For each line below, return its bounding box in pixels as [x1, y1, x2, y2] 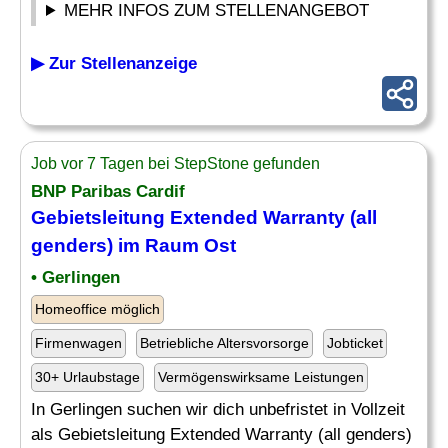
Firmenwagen [35, 335, 122, 351]
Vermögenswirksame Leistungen [158, 369, 364, 385]
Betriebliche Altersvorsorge [140, 335, 309, 351]
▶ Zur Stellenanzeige [31, 54, 197, 73]
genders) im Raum [31, 235, 204, 256]
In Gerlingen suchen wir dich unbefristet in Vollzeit [31, 400, 405, 419]
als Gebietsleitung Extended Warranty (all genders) [31, 425, 412, 444]
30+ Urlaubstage [35, 369, 140, 385]
